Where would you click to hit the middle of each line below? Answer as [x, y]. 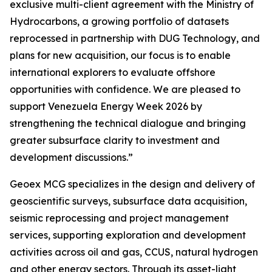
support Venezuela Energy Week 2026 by [106, 106]
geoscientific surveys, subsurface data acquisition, [128, 201]
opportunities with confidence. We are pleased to [125, 89]
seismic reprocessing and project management [119, 218]
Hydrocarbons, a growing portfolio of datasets [119, 21]
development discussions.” [71, 157]
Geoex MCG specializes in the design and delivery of [132, 184]
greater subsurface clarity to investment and [115, 140]
